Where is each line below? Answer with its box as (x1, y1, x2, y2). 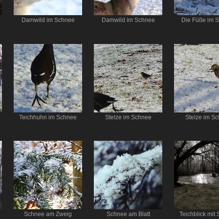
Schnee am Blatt (106, 211, 150, 217)
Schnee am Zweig (24, 211, 72, 217)
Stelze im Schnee (105, 114, 152, 120)
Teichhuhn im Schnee (19, 114, 77, 120)
